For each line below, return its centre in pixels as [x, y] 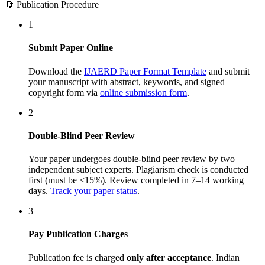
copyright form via [64, 92]
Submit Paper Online [71, 48]
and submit [228, 71]
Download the [56, 71]
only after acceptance [169, 257]
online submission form [143, 92]
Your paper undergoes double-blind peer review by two [132, 159]
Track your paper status [94, 191]
